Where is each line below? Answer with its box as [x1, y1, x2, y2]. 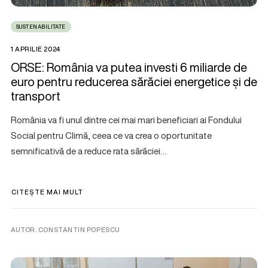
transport [11, 87, 60, 105]
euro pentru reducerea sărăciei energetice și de [11, 72, 257, 90]
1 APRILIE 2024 [11, 44, 60, 54]
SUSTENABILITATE [16, 22, 66, 31]
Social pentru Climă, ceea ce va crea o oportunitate [11, 128, 212, 142]
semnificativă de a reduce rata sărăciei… [11, 144, 167, 157]
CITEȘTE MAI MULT [11, 187, 84, 197]
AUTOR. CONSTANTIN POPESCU [11, 224, 120, 234]
